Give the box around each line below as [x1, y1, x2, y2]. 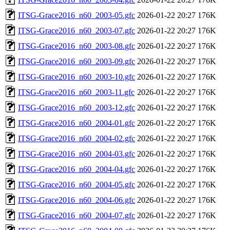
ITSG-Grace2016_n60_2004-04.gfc [18, 164, 135, 174]
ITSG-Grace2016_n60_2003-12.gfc [18, 103, 135, 112]
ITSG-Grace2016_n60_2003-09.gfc [18, 56, 135, 66]
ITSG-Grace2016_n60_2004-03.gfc [18, 149, 135, 158]
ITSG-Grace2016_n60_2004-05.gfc [18, 180, 135, 189]
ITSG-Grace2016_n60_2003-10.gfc [18, 72, 135, 81]
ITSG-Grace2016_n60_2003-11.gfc [18, 87, 135, 97]
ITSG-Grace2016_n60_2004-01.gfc [18, 118, 135, 127]
